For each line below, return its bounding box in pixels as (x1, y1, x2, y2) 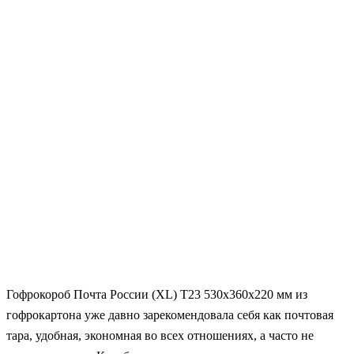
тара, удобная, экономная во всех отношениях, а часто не (6, 328, 314, 342)
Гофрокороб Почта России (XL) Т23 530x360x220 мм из (6, 287, 307, 301)
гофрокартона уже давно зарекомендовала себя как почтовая (6, 307, 333, 322)
